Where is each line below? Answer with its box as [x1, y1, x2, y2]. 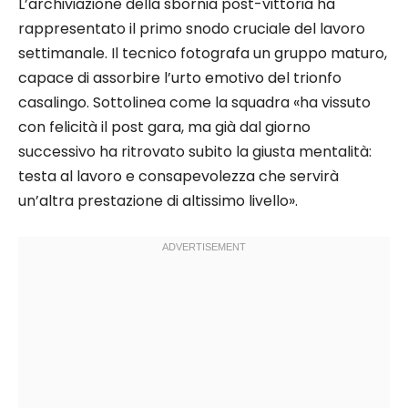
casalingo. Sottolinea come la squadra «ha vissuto [18, 92, 371, 114]
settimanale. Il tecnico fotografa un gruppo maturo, [18, 43, 387, 65]
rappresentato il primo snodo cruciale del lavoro [18, 18, 365, 40]
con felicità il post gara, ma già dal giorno [18, 117, 311, 138]
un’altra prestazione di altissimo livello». [18, 190, 298, 212]
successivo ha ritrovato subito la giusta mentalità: [18, 141, 372, 163]
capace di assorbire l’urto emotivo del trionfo [18, 67, 342, 89]
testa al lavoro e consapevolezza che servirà [18, 166, 339, 188]
